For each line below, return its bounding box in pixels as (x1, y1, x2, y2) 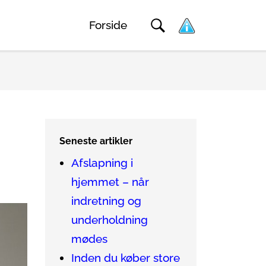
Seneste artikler (59, 135, 132, 147)
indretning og (71, 194, 141, 208)
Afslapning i (71, 156, 133, 170)
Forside (89, 18, 127, 32)
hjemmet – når (71, 175, 149, 189)
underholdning (71, 213, 148, 227)
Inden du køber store (71, 251, 180, 265)
